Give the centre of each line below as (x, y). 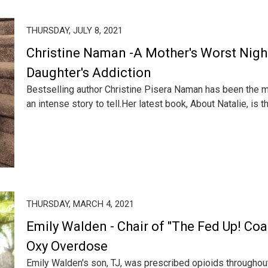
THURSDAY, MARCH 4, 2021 (80, 204)
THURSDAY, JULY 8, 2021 (74, 31)
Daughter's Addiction (89, 73)
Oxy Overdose (67, 246)
